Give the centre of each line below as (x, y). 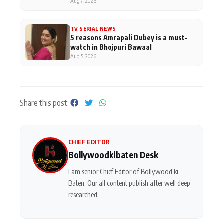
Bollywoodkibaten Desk (113, 155)
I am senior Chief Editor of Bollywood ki (123, 171)
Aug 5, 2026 (83, 56)
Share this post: (45, 102)
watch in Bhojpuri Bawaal (111, 47)
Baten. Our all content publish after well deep (129, 182)
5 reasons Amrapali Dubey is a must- (129, 37)
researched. (83, 194)
